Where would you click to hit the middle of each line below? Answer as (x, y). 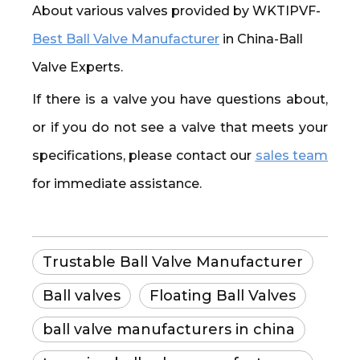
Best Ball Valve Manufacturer (126, 39)
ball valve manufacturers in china (169, 329)
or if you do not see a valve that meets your (180, 127)
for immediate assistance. (117, 184)
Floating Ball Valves (223, 296)
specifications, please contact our (144, 155)
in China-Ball (263, 39)
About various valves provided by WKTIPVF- (176, 11)
